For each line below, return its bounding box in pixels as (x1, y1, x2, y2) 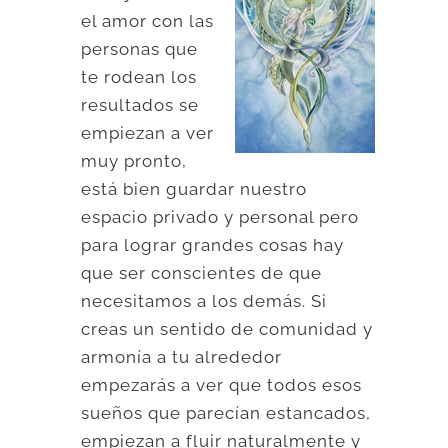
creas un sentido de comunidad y (81, 318, 374, 339)
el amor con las (81, 10, 215, 31)
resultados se (81, 94, 200, 115)
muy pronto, (81, 150, 188, 171)
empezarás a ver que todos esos (81, 374, 363, 395)
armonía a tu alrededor (81, 346, 283, 367)
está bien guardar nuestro (81, 178, 308, 199)
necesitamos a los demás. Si (81, 290, 328, 311)
